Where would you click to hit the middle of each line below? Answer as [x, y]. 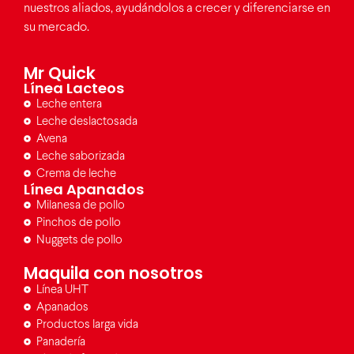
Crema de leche [77, 173]
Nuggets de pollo [80, 240]
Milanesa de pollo [81, 205]
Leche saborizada [81, 156]
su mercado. [58, 28]
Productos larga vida [88, 324]
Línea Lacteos [74, 88]
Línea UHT [63, 290]
